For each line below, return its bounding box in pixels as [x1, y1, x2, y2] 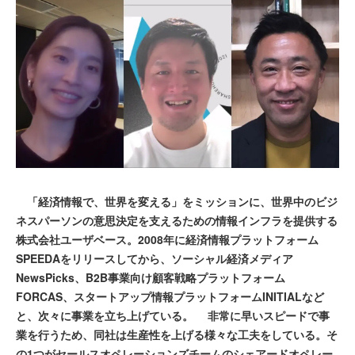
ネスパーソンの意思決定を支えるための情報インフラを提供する [16, 212, 338, 229]
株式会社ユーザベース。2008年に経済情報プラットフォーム [16, 231, 319, 248]
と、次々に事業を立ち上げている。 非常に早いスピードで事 [16, 307, 330, 324]
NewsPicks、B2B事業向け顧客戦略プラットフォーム [16, 269, 285, 286]
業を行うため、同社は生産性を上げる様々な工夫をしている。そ [16, 326, 338, 343]
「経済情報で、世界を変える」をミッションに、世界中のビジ [16, 193, 338, 210]
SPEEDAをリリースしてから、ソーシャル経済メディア [16, 250, 293, 267]
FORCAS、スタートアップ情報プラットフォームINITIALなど [16, 288, 324, 305]
